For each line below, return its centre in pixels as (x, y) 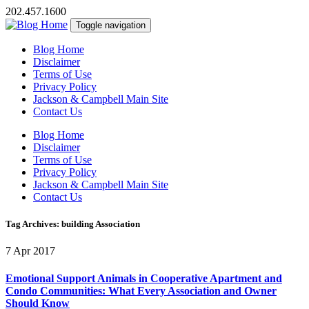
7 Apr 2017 (30, 251)
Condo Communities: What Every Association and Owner (141, 290)
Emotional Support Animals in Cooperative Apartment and (144, 278)
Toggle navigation (111, 25)
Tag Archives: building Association (73, 224)
